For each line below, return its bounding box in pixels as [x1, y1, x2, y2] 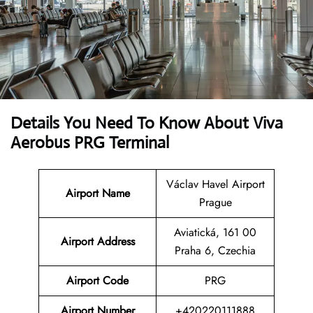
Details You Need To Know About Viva [10, 112, 283, 134]
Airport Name [65, 185, 130, 202]
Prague [198, 194, 232, 211]
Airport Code [66, 272, 129, 289]
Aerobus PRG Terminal [10, 132, 169, 154]
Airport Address [60, 233, 135, 250]
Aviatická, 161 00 [174, 224, 256, 241]
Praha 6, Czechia [175, 242, 256, 259]
